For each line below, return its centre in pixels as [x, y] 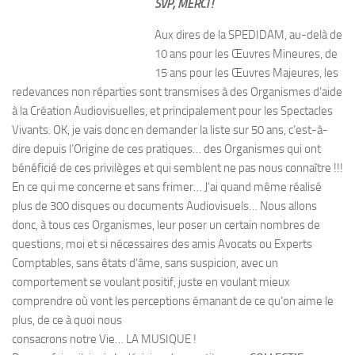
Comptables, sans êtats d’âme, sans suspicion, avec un [145, 263]
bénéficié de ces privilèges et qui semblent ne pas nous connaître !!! [177, 168]
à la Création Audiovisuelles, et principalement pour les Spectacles [172, 111]
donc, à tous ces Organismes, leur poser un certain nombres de [166, 225]
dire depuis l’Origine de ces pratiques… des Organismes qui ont [166, 149]
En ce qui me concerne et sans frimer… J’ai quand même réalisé [167, 187]
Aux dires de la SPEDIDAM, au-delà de [248, 35]
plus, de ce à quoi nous [67, 320]
